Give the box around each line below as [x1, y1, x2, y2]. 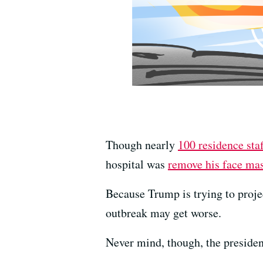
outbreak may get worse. [106, 204, 221, 221]
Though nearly [106, 136, 178, 153]
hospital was [106, 156, 168, 172]
